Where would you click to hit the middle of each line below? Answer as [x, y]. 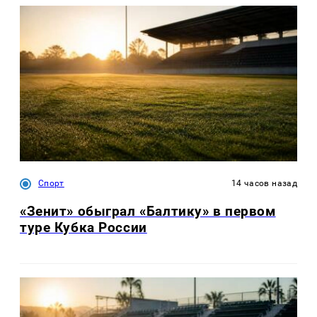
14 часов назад [264, 183]
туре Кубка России [83, 228]
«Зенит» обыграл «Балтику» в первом [148, 212]
